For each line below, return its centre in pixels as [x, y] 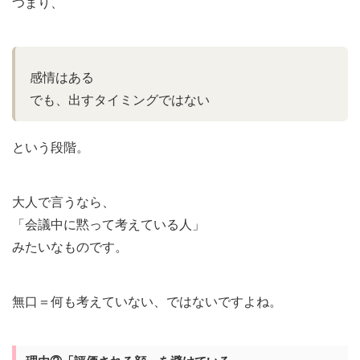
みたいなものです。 [70, 247]
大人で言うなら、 [63, 202]
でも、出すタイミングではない [120, 100]
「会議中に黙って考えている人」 [108, 225]
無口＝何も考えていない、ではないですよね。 [147, 302]
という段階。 [51, 148]
